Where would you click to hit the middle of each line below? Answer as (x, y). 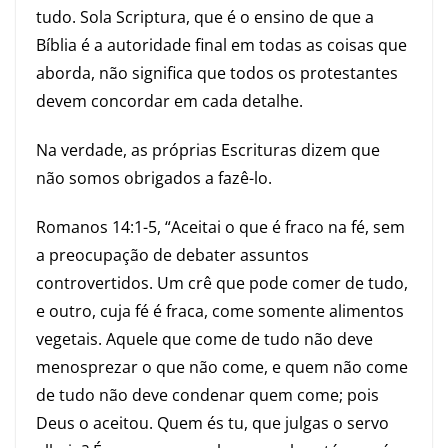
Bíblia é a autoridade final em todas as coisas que (221, 45)
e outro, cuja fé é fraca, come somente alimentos (220, 311)
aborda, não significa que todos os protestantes (217, 73)
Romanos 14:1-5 (96, 227)
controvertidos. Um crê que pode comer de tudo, (222, 283)
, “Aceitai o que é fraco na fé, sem (281, 227)
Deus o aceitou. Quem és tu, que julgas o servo (212, 423)
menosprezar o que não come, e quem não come (222, 367)
